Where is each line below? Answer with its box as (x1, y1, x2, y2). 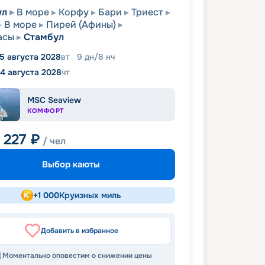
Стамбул (24, 31, 64, 43)
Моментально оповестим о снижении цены (2, 251, 152, 261)
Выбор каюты (42, 158, 100, 170)
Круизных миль (59, 190, 121, 201)
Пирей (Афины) (46, 18, 116, 31)
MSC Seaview (27, 95, 81, 106)
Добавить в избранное (40, 226, 118, 236)
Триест (131, 6, 163, 18)
